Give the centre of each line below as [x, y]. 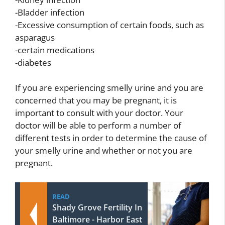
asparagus [35, 37]
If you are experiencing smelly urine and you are [109, 88]
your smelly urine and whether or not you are [104, 150]
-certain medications [55, 50]
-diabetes [33, 62]
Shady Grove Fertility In [97, 207]
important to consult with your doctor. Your [99, 113]
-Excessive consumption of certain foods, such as [109, 25]
